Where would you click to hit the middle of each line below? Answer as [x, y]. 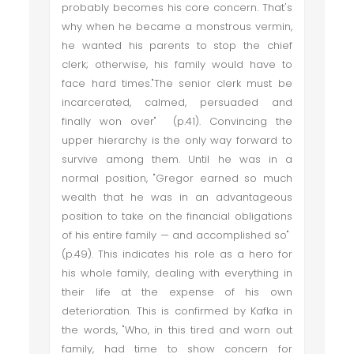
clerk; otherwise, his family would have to [177, 64]
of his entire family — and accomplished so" [177, 235]
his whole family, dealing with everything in [177, 273]
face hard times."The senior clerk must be [177, 83]
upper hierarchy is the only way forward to [177, 140]
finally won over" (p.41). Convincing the [177, 121]
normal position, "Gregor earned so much [177, 178]
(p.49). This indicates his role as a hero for [177, 254]
